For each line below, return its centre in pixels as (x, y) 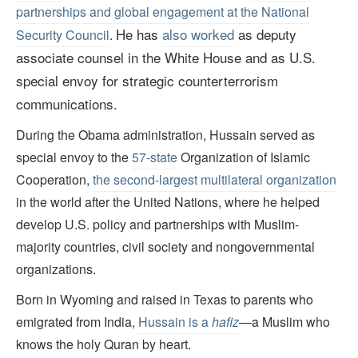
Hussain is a (175, 322)
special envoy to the (74, 157)
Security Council (63, 35)
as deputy (265, 34)
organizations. (56, 269)
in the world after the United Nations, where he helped (168, 202)
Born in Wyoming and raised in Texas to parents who (165, 300)
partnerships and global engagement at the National (163, 12)
